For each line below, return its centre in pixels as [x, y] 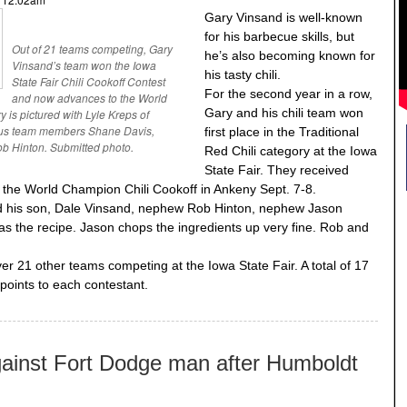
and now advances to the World [89, 98]
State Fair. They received [277, 170]
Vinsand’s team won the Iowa [84, 65]
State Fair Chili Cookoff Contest [89, 82]
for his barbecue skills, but [279, 37]
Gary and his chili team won [284, 113]
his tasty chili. [243, 75]
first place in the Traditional [282, 132]
